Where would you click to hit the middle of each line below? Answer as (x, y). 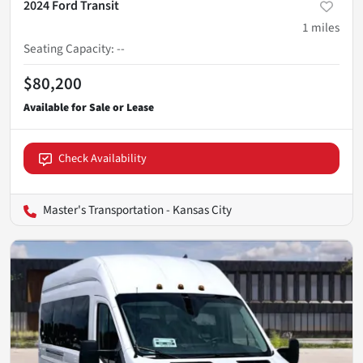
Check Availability (102, 159)
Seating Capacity (67, 49)
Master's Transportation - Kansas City (137, 210)
